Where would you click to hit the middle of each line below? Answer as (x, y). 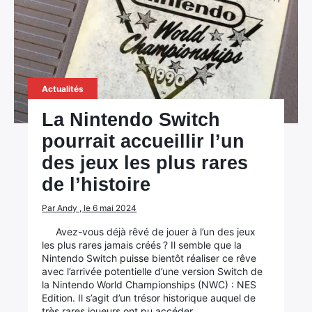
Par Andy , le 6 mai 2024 (89, 208)
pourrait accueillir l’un (143, 141)
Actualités (63, 89)
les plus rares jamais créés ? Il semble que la (142, 245)
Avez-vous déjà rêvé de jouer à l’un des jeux (156, 232)
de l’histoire (96, 185)
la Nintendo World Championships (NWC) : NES (149, 284)
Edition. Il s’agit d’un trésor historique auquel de (149, 298)
